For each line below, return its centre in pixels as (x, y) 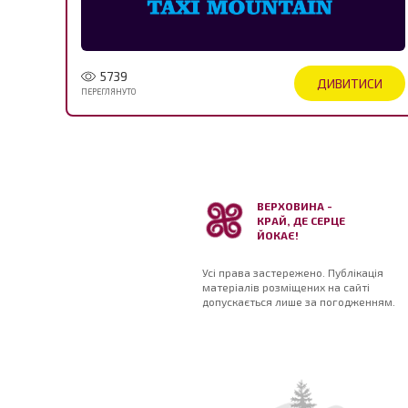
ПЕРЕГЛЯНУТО (108, 92)
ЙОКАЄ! (278, 235)
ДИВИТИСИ (349, 83)
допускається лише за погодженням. (299, 302)
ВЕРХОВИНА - (295, 206)
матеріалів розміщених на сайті (286, 287)
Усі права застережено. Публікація (293, 273)
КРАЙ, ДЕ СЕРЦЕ (301, 221)
